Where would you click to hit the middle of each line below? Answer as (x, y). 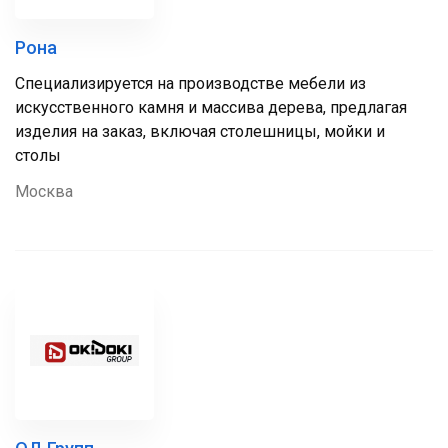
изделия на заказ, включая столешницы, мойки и (200, 131)
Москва (44, 191)
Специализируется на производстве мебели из (190, 83)
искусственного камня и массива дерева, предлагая (211, 107)
